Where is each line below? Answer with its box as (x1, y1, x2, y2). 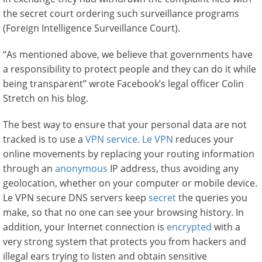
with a (212, 220, 240, 233)
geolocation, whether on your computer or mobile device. (3, 177, 257, 189)
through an (3, 162, 55, 175)
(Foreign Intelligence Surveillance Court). (3, 22, 180, 35)
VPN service (85, 133, 137, 146)
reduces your (173, 133, 234, 146)
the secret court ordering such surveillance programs (3, 7, 239, 20)
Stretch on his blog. (3, 92, 88, 105)
